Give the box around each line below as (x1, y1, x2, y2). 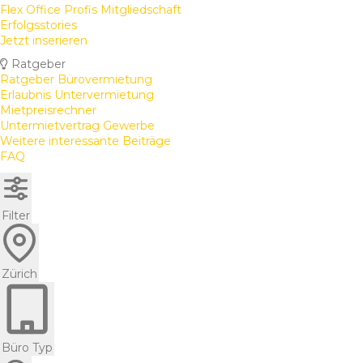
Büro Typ (2, 340, 53, 356)
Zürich (2, 267, 37, 282)
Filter (2, 208, 30, 224)
